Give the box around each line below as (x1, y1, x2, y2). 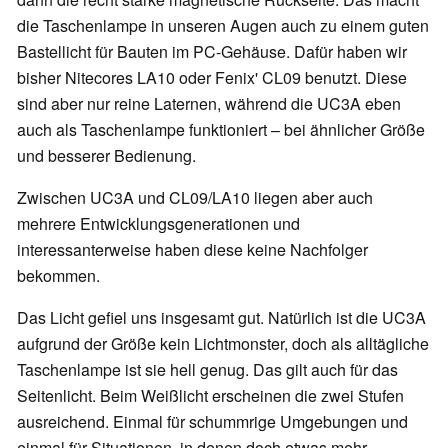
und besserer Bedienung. (17, 143, 196, 167)
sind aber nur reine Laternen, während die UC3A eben (17, 91, 401, 115)
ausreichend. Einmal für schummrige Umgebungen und (17, 409, 408, 433)
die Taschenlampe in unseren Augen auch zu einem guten (17, 13, 429, 37)
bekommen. (17, 263, 104, 287)
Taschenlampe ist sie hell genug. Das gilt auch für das (17, 357, 398, 381)
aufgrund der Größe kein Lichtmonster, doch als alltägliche (17, 331, 429, 355)
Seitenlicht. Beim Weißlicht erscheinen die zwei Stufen (17, 383, 404, 407)
